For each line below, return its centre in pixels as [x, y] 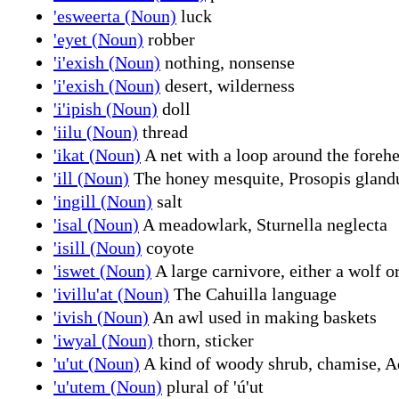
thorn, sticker [204, 340]
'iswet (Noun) [102, 270]
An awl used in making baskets [263, 317]
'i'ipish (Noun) [106, 108]
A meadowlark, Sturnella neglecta [263, 224]
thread [163, 131]
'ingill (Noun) [103, 201]
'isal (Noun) [96, 224]
